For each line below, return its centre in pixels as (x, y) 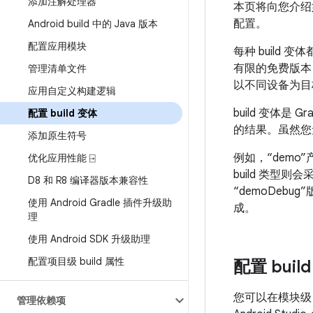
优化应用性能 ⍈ (61, 158)
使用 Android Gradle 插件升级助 (100, 203)
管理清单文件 (57, 68)
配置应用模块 (57, 46)
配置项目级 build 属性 (76, 261)
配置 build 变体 (63, 113)
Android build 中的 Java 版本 (93, 24)
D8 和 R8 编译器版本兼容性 (88, 180)
